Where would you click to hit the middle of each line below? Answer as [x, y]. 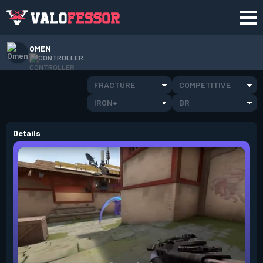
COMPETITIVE [205, 85]
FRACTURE [114, 85]
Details [27, 133]
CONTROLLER [61, 58]
